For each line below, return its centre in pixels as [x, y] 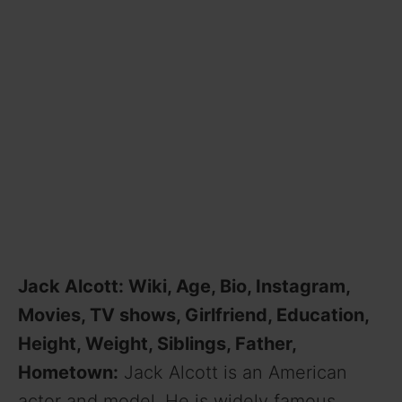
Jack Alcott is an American [233, 372]
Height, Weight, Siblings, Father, [157, 343]
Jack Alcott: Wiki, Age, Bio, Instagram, [184, 286]
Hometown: [68, 372]
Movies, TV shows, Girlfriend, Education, [193, 315]
